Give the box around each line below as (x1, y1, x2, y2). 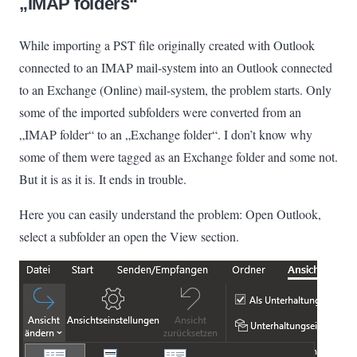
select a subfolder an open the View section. (19, 227, 239, 245)
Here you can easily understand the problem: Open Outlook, (19, 205, 321, 222)
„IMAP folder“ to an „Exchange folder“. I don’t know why (19, 125, 312, 143)
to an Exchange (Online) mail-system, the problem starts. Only (19, 80, 331, 98)
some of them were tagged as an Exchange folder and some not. (19, 147, 338, 165)
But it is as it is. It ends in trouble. (19, 170, 186, 187)
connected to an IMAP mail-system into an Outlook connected (19, 58, 332, 76)
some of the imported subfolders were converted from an (19, 103, 301, 120)
